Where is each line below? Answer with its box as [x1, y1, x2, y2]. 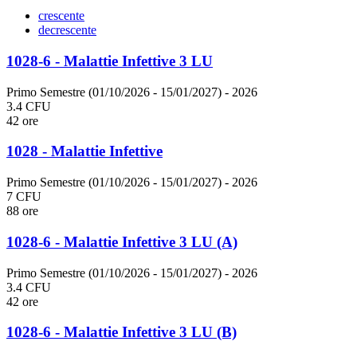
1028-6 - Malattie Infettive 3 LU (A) [6, 233, 237, 250]
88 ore [6, 204, 38, 218]
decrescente [38, 23, 96, 37]
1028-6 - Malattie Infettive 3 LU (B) [6, 324, 237, 341]
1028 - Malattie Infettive [6, 143, 163, 160]
